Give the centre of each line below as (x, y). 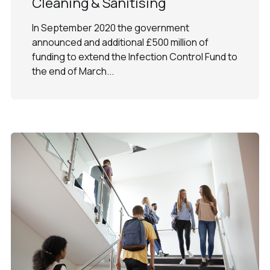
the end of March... (73, 71)
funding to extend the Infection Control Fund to (134, 56)
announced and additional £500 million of (120, 42)
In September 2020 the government (110, 27)
